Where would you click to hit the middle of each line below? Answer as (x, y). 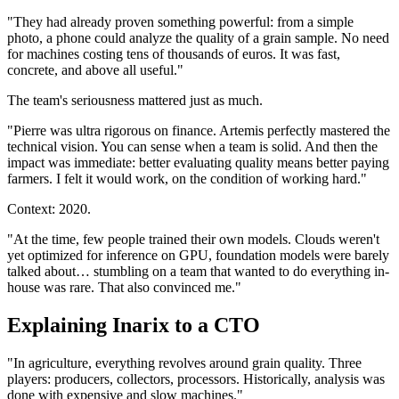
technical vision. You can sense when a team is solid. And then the (192, 147)
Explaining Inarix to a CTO (134, 326)
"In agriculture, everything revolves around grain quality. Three (184, 363)
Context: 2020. (49, 209)
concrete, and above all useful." (95, 70)
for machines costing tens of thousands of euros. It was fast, (174, 54)
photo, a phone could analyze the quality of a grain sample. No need (198, 38)
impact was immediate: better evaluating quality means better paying (198, 163)
